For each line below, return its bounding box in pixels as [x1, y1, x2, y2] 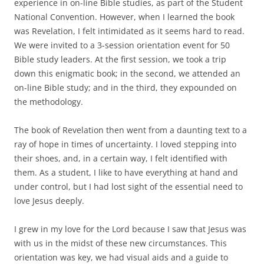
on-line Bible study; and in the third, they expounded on [14, 81, 237, 93]
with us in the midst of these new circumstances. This [14, 237, 227, 249]
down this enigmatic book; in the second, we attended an [14, 67, 240, 79]
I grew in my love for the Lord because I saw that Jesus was [14, 223, 246, 235]
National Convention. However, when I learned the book [14, 11, 235, 22]
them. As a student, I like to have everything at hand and [14, 166, 238, 178]
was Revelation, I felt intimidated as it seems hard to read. [14, 25, 245, 37]
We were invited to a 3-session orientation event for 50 [14, 39, 230, 51]
